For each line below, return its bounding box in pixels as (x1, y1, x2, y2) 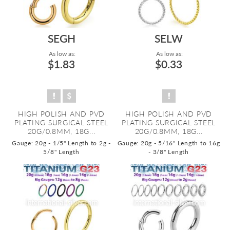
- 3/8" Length (148, 148, 189, 156)
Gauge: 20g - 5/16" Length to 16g (117, 139, 220, 147)
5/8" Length (43, 148, 80, 156)
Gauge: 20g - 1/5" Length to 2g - (12, 139, 111, 147)
